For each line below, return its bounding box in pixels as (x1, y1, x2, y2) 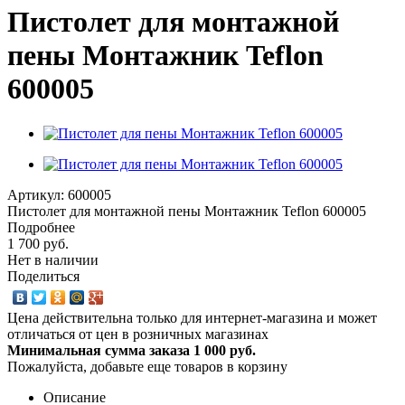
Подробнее (7, 219, 75, 235)
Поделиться (7, 268, 80, 284)
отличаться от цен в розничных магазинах (7, 325, 268, 342)
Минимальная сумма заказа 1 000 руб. (7, 342, 256, 358)
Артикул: (7, 186, 64, 202)
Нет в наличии (7, 251, 99, 268)
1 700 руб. (7, 235, 69, 251)
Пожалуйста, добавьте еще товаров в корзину (7, 358, 287, 374)
